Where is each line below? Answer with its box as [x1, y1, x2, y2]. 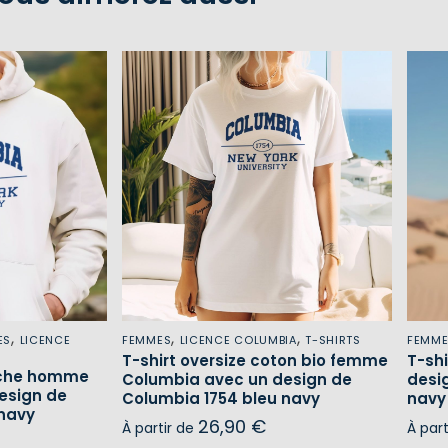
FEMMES [122, 331, 172, 348]
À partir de [122, 417, 198, 438]
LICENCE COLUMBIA [179, 331, 297, 348]
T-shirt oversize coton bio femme [122, 349, 388, 371]
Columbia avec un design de [122, 368, 352, 390]
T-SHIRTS [305, 331, 361, 348]
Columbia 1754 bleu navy [122, 387, 320, 409]
